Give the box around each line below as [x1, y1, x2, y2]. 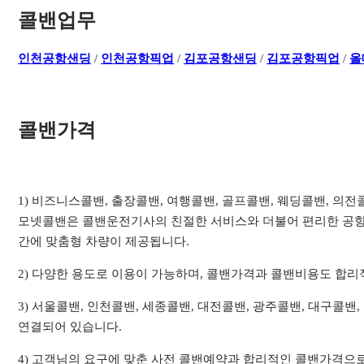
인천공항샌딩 [18, 51, 92, 65]
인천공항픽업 [101, 51, 175, 65]
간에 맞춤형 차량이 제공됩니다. [18, 234, 190, 248]
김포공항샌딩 [184, 51, 258, 65]
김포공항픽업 [266, 51, 340, 65]
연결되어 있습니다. [18, 319, 123, 333]
